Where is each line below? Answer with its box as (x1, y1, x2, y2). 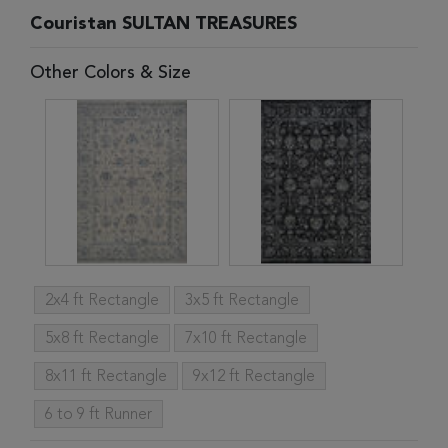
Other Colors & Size (30, 65, 191, 82)
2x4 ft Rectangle (45, 293, 159, 309)
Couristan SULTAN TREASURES (30, 15, 297, 33)
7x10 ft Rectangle (185, 331, 307, 347)
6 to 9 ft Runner (45, 407, 152, 423)
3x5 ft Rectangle (185, 293, 299, 309)
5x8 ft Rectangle (45, 331, 159, 347)
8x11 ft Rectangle (45, 369, 167, 385)
